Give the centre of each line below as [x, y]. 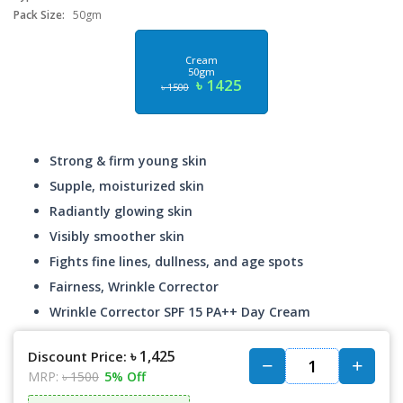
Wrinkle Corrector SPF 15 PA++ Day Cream [180, 312]
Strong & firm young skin [128, 161]
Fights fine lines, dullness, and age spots [176, 262]
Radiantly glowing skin [121, 211]
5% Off [125, 377]
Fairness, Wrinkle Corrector [134, 287]
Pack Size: [39, 15]
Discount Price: [77, 357]
